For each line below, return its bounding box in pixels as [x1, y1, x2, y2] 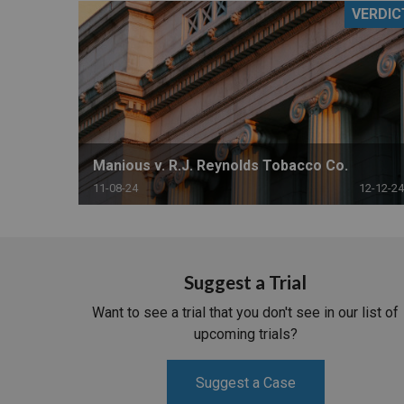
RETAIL [260, 20, 308, 37]
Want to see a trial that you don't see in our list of [92, 304, 399, 322]
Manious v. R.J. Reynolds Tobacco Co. [93, 156, 348, 174]
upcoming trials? [193, 326, 298, 344]
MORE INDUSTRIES [260, 69, 390, 87]
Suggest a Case [195, 374, 296, 392]
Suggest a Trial [184, 271, 307, 294]
